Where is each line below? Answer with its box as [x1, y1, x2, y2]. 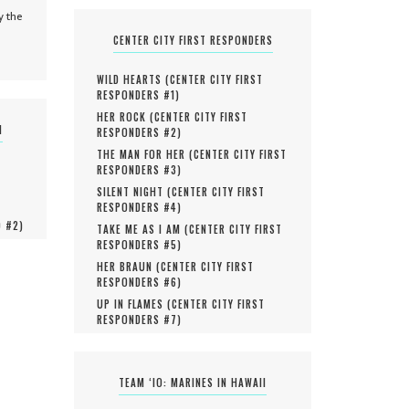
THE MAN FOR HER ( [97, 147, 194, 163]
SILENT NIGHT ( [97, 184, 172, 200]
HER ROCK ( [97, 110, 154, 125]
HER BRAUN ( [97, 259, 161, 275]
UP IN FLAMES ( [97, 297, 172, 312]
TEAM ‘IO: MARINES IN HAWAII [119, 375, 267, 391]
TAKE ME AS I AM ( [97, 222, 189, 237]
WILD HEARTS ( [97, 72, 170, 88]
